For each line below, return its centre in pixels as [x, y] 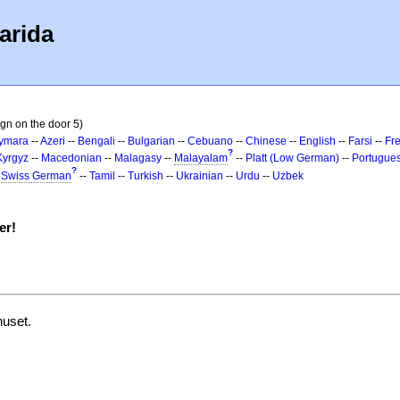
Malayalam [201, 158]
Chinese [266, 141]
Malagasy [138, 158]
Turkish [146, 176]
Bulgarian [151, 141]
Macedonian [71, 158]
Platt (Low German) [292, 158]
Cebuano [210, 141]
